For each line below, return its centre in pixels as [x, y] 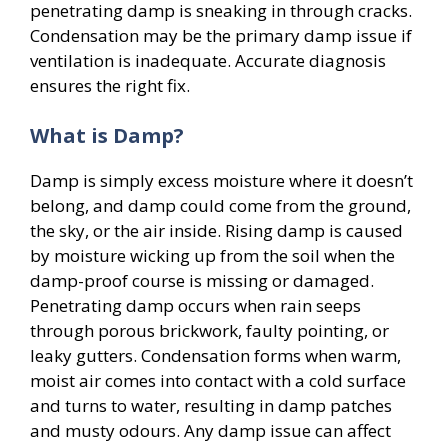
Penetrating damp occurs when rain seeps [195, 305]
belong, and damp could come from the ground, [220, 205]
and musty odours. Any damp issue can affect [210, 430]
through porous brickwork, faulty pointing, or [209, 330]
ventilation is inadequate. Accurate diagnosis [208, 60]
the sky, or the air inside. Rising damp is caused [216, 230]
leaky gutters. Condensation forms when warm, [215, 355]
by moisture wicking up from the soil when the [212, 255]
